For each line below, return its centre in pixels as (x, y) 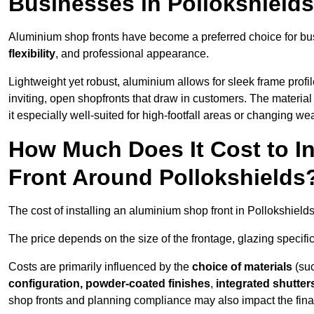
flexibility (32, 54)
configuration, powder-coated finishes (109, 284)
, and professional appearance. (132, 54)
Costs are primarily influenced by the (100, 267)
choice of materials (242, 267)
